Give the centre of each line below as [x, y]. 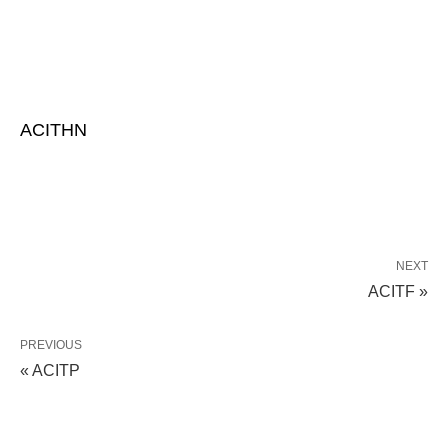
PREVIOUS [51, 345]
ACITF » [398, 291]
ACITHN [53, 130]
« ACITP [50, 370]
